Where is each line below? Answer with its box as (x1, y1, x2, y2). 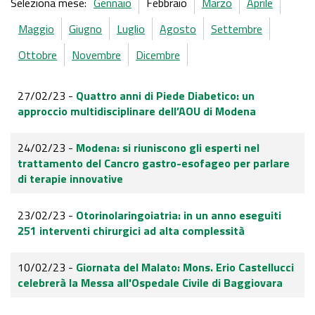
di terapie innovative (18, 170, 123, 188)
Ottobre (18, 46, 57, 64)
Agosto (160, 20, 196, 38)
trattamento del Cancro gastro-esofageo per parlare (18, 155, 290, 172)
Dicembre (136, 46, 180, 64)
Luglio (117, 20, 145, 38)
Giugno (69, 20, 102, 38)
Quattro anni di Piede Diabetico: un (76, 87, 255, 105)
